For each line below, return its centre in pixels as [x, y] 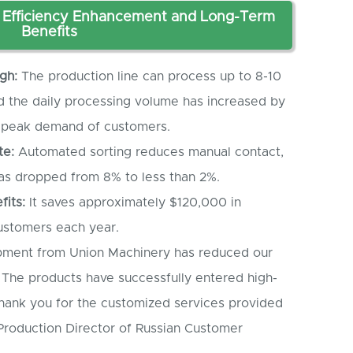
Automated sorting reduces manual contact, [149, 152]
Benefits [49, 32]
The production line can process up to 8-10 [149, 77]
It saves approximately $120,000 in [133, 203]
